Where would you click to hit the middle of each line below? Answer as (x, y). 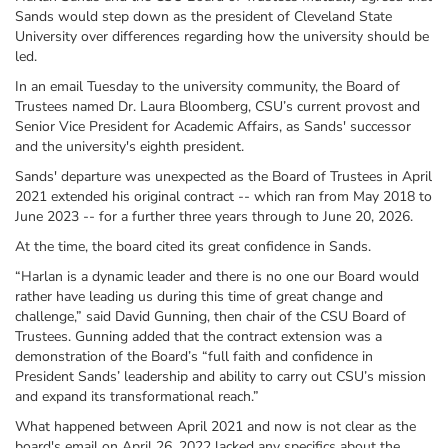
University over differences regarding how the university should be (222, 37)
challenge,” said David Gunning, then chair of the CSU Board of (210, 317)
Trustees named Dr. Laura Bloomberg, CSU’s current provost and (217, 107)
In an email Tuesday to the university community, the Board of (207, 87)
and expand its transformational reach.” (137, 397)
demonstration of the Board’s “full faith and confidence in (194, 357)
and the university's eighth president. (129, 147)
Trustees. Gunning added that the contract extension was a (198, 337)
